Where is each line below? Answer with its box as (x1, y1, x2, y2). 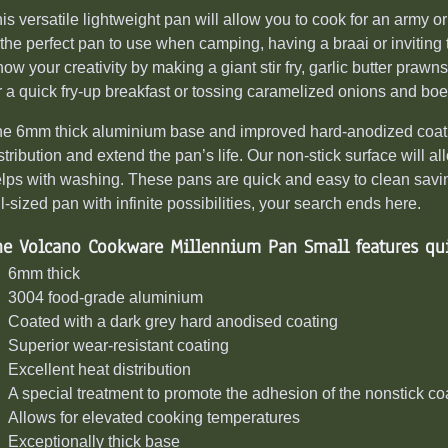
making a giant (152, 59, 256, 77)
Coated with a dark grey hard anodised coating (8, 313, 338, 331)
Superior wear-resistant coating (8, 337, 233, 355)
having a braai (268, 35, 369, 53)
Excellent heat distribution (8, 361, 195, 379)
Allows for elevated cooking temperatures (8, 409, 304, 427)
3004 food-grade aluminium (8, 289, 203, 307)
